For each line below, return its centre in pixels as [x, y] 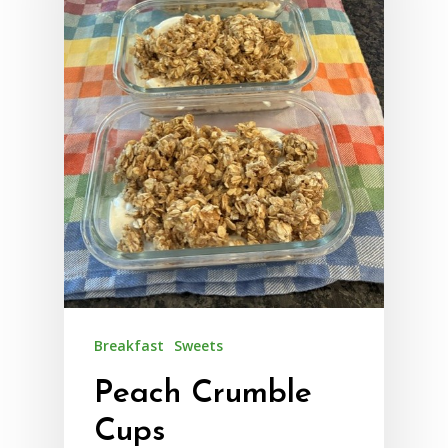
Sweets [198, 345]
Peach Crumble [203, 393]
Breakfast [129, 345]
